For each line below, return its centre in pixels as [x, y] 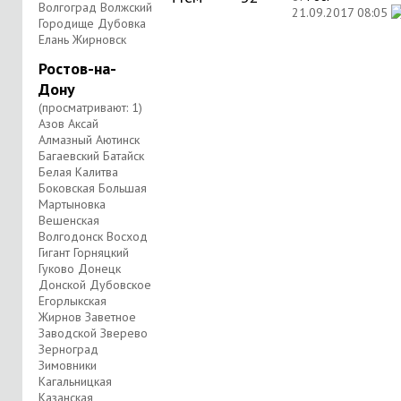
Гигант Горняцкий [84, 252]
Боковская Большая [93, 188]
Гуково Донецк [80, 269]
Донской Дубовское [95, 285]
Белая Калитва [78, 172]
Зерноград [68, 349]
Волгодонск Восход [93, 236]
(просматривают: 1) [90, 107]
